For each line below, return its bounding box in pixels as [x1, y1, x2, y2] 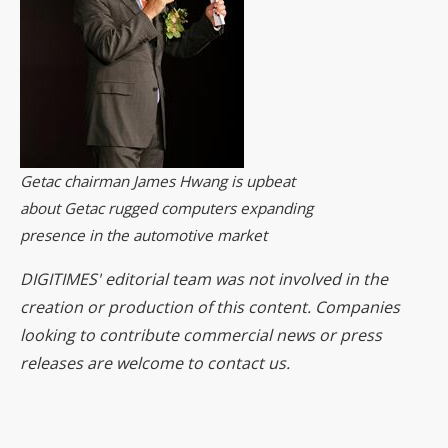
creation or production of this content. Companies [20, 296, 400, 318]
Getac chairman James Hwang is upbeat [20, 171, 295, 191]
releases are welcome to [20, 352, 207, 374]
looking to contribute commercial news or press [20, 324, 382, 346]
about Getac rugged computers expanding [20, 198, 313, 218]
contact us [207, 352, 286, 374]
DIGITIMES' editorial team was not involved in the [20, 268, 388, 290]
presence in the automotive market [20, 225, 267, 245]
